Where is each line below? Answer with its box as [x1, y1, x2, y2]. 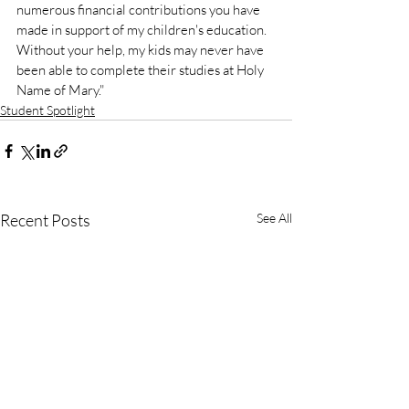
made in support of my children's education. [16, 21, 269, 38]
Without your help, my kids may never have [16, 41, 267, 58]
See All [257, 210, 292, 225]
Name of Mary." [16, 81, 108, 99]
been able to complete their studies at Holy [16, 61, 267, 79]
